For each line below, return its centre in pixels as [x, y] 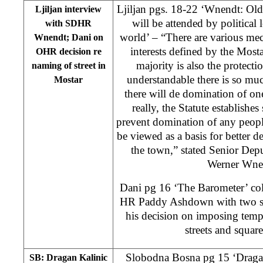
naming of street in [68, 65]
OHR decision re [68, 51]
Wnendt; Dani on [68, 37]
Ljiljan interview [68, 9]
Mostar [68, 79]
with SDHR [68, 23]
